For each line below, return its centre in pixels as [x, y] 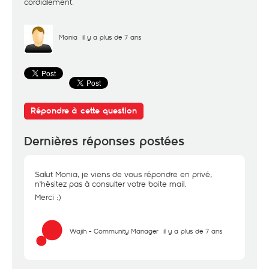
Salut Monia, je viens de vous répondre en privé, [123, 174]
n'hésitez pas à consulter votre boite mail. [110, 184]
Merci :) [48, 197]
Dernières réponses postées [104, 141]
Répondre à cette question [84, 111]
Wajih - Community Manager [114, 231]
